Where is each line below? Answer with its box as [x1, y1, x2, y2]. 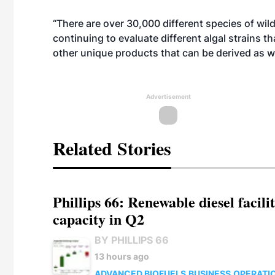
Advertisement [145, 93, 191, 100]
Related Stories [53, 134, 171, 161]
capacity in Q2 [53, 208, 144, 230]
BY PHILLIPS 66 [95, 234, 169, 246]
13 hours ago [95, 251, 149, 261]
